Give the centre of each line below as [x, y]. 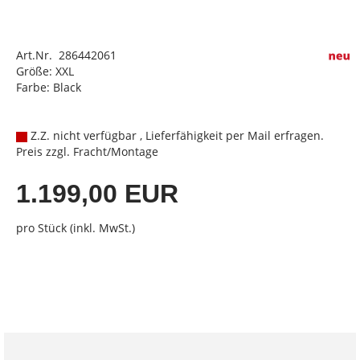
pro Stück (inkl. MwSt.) [76, 228]
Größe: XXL [45, 71]
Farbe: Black [49, 87]
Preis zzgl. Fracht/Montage [87, 151]
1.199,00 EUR [97, 194]
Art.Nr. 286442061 [66, 55]
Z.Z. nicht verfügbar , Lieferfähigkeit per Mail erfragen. [176, 135]
